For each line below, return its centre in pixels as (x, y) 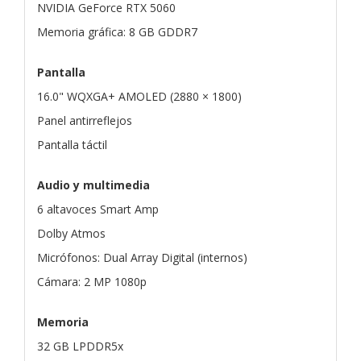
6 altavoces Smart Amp (98, 209)
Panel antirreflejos (85, 120)
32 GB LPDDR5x (80, 346)
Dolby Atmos (71, 233)
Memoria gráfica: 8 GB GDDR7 (117, 31)
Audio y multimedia (93, 185)
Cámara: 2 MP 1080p (92, 281)
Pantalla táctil (72, 144)
